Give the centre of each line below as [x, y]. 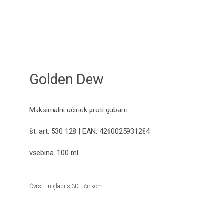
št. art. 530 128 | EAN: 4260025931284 [89, 132]
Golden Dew [66, 80]
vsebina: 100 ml [54, 153]
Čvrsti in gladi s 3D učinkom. [66, 187]
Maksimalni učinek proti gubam [78, 110]
